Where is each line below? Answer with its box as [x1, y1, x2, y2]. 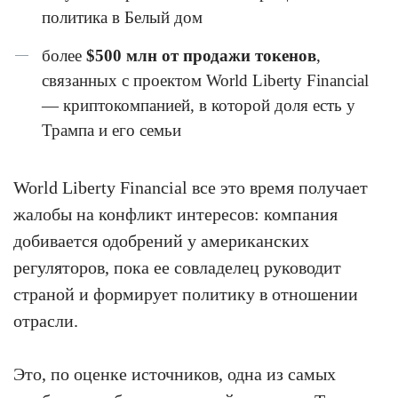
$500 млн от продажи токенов [86, 46, 316, 65]
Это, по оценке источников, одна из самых [13, 364, 336, 384]
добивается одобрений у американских [13, 231, 309, 251]
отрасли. [13, 311, 78, 330]
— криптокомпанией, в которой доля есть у [42, 96, 355, 115]
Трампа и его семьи [42, 121, 181, 139]
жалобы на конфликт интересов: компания [13, 204, 338, 224]
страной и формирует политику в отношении [13, 284, 358, 304]
